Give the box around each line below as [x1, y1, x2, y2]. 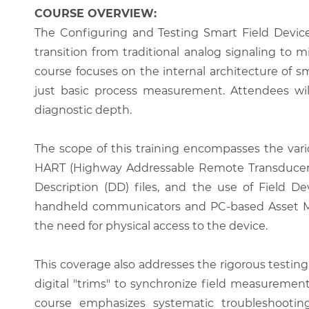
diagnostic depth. [34, 103, 132, 117]
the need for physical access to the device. [34, 219, 268, 232]
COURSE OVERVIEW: [34, 7, 157, 20]
